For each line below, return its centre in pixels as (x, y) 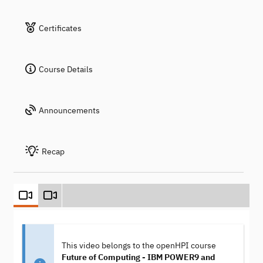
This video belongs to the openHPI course (139, 246)
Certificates (60, 28)
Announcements (69, 110)
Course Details (66, 69)
